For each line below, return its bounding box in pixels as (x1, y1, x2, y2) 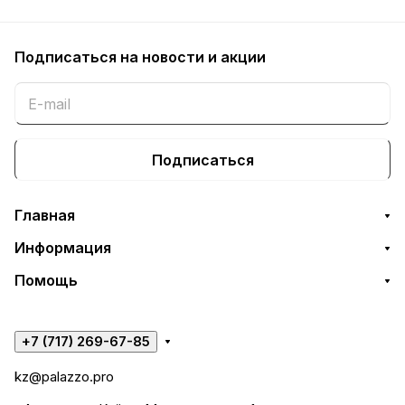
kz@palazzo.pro (14, 368, 114, 385)
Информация (14, 239, 111, 257)
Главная (14, 206, 75, 224)
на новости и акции (120, 48, 266, 66)
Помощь (14, 271, 78, 289)
